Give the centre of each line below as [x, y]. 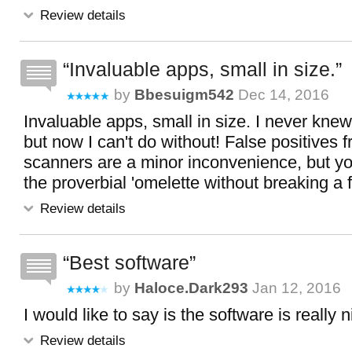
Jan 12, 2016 [295, 288]
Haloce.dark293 [191, 288]
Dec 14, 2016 [282, 95]
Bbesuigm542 [184, 95]
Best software [129, 262]
